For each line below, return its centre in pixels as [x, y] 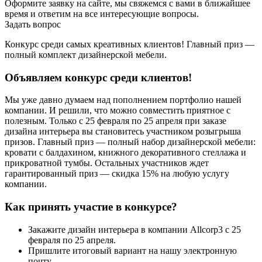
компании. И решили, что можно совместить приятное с [118, 111]
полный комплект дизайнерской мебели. [86, 54]
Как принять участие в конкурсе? [91, 206]
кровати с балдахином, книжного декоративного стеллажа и [125, 153]
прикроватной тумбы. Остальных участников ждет [107, 163]
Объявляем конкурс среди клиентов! [98, 77]
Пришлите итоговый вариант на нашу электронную [132, 250]
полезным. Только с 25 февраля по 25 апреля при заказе [116, 121]
